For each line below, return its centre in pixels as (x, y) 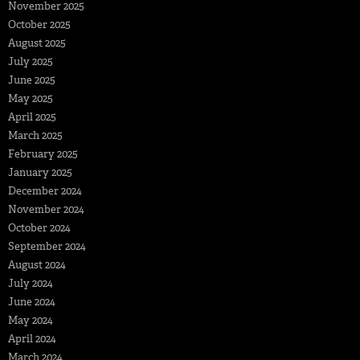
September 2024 (47, 246)
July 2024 (31, 283)
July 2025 (31, 61)
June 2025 (32, 80)
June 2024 (32, 301)
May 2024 (31, 320)
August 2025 (37, 43)
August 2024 (37, 264)
